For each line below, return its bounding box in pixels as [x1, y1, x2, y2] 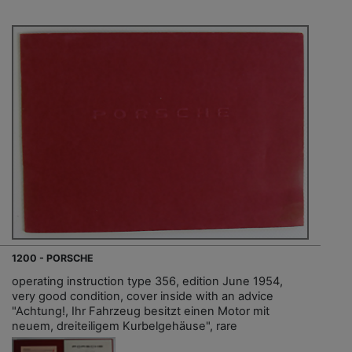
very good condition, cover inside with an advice [12, 289, 273, 304]
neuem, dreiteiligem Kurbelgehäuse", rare [12, 319, 237, 334]
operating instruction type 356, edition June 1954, [12, 274, 283, 289]
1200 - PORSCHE [12, 252, 93, 265]
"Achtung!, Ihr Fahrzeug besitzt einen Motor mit [12, 304, 269, 319]
